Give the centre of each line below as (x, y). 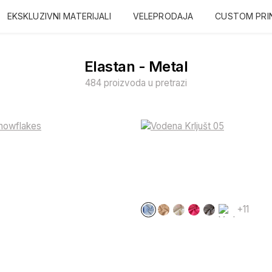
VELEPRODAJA (163, 16)
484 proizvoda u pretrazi (136, 83)
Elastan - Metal (136, 66)
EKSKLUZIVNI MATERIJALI (59, 16)
